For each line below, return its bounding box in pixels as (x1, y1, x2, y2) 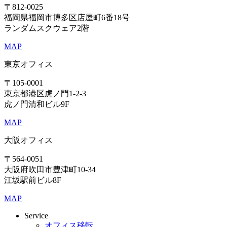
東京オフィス (4, 59, 53, 68)
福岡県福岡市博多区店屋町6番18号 (4, 13, 130, 22)
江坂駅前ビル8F (4, 175, 61, 184)
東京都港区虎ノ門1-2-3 (4, 89, 86, 98)
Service (24, 211, 48, 220)
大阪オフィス (4, 135, 53, 144)
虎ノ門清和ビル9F (4, 99, 69, 108)
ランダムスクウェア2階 (4, 23, 89, 32)
